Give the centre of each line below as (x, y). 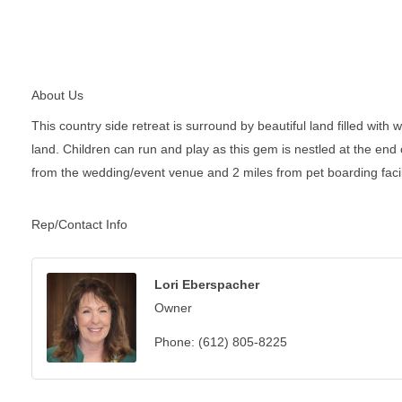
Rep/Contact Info (79, 225)
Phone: (175, 342)
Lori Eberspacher (207, 285)
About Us (57, 96)
